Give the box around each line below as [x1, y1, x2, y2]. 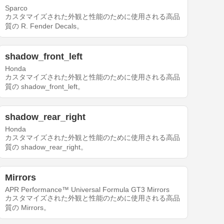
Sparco [5, 4, 28, 12]
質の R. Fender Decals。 [5, 22, 84, 30]
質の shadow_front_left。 [5, 82, 85, 91]
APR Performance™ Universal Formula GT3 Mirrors [5, 185, 170, 194]
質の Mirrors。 [5, 203, 51, 212]
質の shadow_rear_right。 [5, 143, 88, 151]
